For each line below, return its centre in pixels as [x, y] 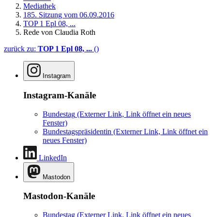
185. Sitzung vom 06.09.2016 [69, 15]
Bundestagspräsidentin [77, 131]
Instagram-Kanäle [60, 95]
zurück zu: [21, 49]
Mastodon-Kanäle [59, 196]
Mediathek [39, 6]
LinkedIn [53, 157]
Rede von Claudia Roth [59, 32]
